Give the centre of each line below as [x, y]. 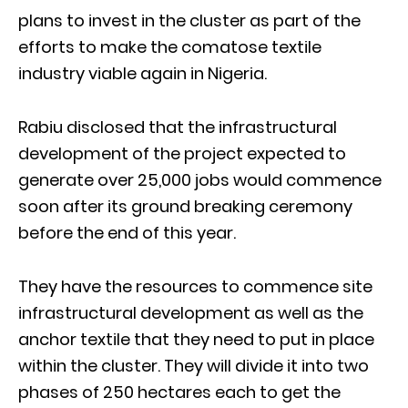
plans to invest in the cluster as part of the [189, 20]
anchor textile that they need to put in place [196, 339]
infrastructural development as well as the [191, 312]
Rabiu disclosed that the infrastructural [178, 127]
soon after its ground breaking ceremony [185, 206]
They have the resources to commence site [195, 286]
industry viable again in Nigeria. [143, 73]
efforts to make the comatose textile [170, 46]
